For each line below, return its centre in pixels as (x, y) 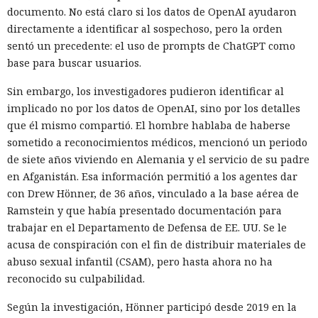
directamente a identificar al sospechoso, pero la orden (145, 28)
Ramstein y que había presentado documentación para (144, 210)
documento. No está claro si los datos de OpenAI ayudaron (152, 11)
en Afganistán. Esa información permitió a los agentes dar (152, 176)
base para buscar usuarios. (74, 62)
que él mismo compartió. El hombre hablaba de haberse (149, 125)
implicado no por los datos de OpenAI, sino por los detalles (154, 108)
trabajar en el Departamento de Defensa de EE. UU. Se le (147, 227)
